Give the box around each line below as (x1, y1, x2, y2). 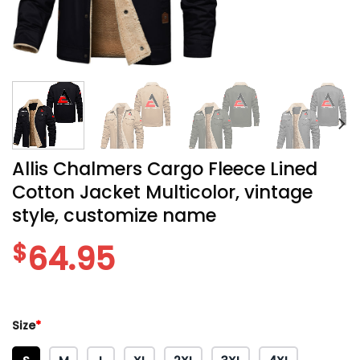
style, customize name (12, 202, 216, 228)
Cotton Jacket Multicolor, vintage (12, 178, 313, 205)
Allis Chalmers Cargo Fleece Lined (12, 155, 317, 182)
